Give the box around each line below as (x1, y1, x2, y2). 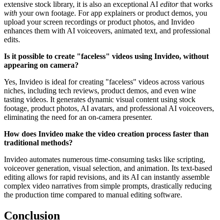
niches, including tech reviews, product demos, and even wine (4, 86, 196, 95)
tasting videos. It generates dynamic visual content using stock (4, 95, 195, 104)
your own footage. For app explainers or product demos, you (17, 9, 207, 18)
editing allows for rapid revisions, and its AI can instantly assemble (4, 173, 210, 182)
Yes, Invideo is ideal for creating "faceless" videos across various (4, 78, 204, 86)
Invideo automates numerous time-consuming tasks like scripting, (4, 155, 205, 164)
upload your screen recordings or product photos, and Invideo (4, 18, 194, 27)
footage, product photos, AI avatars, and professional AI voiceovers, (4, 104, 214, 113)
